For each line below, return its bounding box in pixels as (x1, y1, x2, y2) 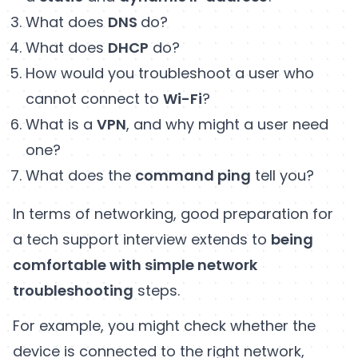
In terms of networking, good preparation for (13, 203, 333, 224)
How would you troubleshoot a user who (26, 62, 314, 83)
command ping (135, 165, 251, 185)
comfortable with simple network (13, 254, 257, 275)
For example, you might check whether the (13, 315, 316, 336)
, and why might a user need (126, 113, 328, 134)
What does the (26, 165, 135, 185)
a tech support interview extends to (13, 229, 271, 249)
